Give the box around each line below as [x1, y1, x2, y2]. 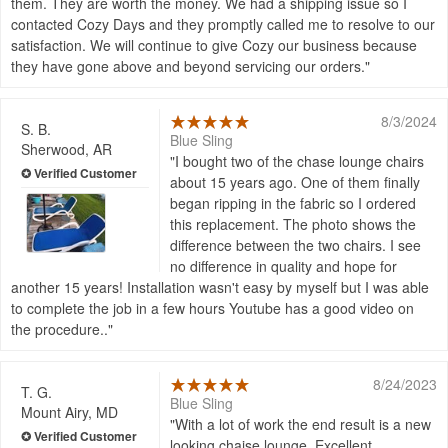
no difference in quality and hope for [170, 256, 398, 277]
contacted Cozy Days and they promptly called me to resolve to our [11, 14, 435, 35]
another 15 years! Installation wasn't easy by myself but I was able [11, 277, 429, 298]
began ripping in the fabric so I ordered [170, 193, 417, 214]
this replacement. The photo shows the [170, 214, 417, 235]
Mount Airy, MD [21, 402, 118, 423]
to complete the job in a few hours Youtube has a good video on [11, 298, 414, 319]
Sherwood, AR [21, 139, 112, 160]
